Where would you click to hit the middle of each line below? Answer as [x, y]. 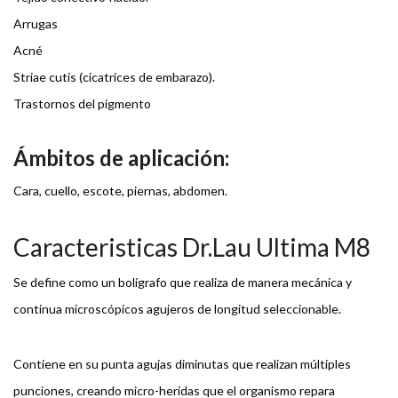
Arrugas [36, 24]
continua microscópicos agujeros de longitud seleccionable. [177, 309]
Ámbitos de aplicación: [121, 158]
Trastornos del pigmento [82, 104]
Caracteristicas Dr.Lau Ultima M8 [194, 247]
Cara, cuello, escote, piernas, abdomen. [120, 191]
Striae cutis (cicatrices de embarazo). [114, 77]
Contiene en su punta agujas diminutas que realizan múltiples [182, 364]
